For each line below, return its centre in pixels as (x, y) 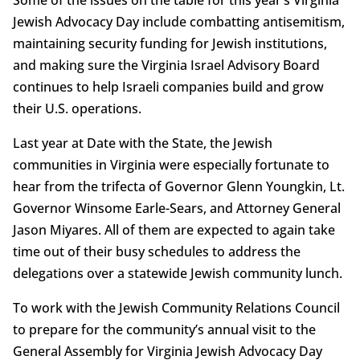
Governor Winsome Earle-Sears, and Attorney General (176, 208)
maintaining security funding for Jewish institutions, (170, 43)
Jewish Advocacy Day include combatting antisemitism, (178, 21)
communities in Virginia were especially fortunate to (171, 164)
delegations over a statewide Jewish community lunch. (177, 273)
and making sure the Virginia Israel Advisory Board (166, 65)
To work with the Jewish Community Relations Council (176, 307)
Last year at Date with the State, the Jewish (142, 143)
